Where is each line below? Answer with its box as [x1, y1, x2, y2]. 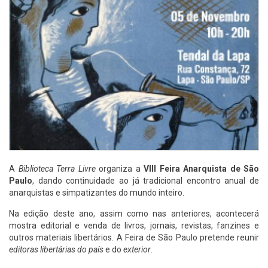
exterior [123, 245, 151, 255]
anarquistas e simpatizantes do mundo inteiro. [9, 188, 184, 198]
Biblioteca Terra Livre [18, 164, 96, 174]
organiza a [95, 164, 144, 174]
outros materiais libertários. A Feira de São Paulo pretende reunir [9, 233, 259, 243]
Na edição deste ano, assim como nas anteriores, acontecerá [9, 209, 259, 219]
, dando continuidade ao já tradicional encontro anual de [32, 176, 259, 186]
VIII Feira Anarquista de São [144, 164, 259, 174]
